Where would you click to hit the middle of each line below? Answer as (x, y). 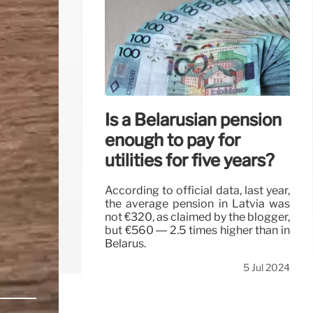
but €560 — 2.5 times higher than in (197, 231)
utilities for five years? (190, 160)
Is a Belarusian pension (193, 119)
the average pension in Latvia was (197, 204)
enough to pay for (173, 140)
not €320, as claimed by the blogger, (197, 217)
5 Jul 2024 (267, 268)
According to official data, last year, (197, 191)
